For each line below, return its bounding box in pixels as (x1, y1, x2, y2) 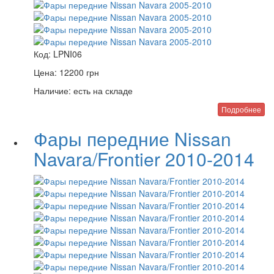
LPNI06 (53, 48, 82, 60)
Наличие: (34, 84, 71, 97)
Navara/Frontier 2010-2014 (34, 146, 254, 172)
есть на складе (71, 84, 133, 97)
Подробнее (221, 104, 261, 114)
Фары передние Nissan (34, 125, 231, 152)
